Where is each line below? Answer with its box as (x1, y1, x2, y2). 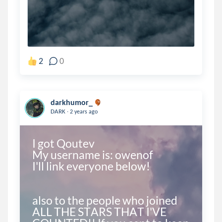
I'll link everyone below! (32, 159, 150, 173)
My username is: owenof (32, 147, 153, 162)
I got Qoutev (32, 136, 95, 150)
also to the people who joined (32, 193, 177, 207)
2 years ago (68, 108, 98, 115)
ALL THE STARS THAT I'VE (32, 204, 166, 219)
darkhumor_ (51, 98, 93, 107)
